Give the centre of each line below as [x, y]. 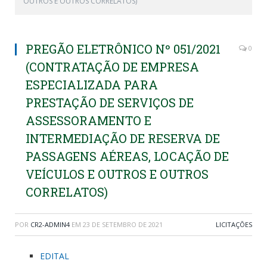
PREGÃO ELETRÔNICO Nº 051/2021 [123, 49]
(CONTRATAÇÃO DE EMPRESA [112, 67]
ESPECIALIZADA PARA [92, 85]
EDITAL [55, 256]
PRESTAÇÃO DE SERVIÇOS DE [110, 103]
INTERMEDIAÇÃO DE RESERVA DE [123, 138]
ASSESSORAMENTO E [89, 120]
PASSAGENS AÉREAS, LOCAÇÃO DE [127, 156]
